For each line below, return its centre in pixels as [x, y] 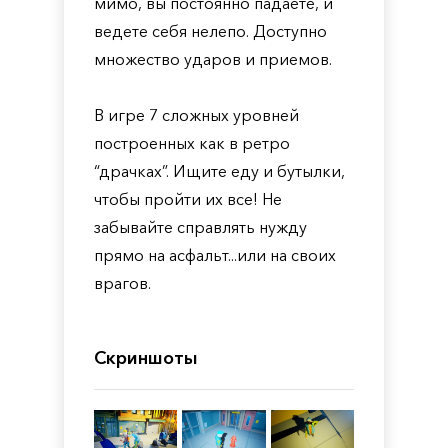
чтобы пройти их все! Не [188, 199]
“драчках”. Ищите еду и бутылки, [219, 171]
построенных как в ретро [192, 143]
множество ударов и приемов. [213, 59]
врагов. [122, 283]
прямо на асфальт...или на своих [215, 255]
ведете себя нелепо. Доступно [210, 31]
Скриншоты [146, 358]
